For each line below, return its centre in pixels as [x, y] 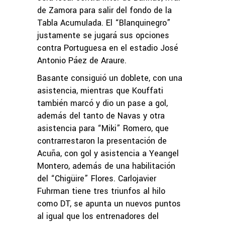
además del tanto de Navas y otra [101, 116]
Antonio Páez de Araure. [82, 60]
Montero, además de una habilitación [106, 166]
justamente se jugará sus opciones [103, 35]
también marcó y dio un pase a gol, [102, 103]
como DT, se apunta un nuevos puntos [109, 203]
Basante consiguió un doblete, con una [110, 78]
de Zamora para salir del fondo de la [104, 10]
